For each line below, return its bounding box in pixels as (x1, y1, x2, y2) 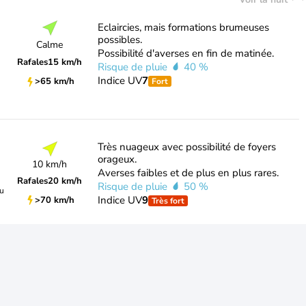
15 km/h (48, 56, 83, 69)
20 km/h (48, 174, 83, 187)
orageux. (97, 152, 137, 166)
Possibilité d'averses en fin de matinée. (97, 46, 274, 60)
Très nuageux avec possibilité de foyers (97, 140, 276, 154)
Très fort (151, 195, 184, 206)
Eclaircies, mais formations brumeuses (97, 20, 269, 34)
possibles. (97, 33, 142, 46)
